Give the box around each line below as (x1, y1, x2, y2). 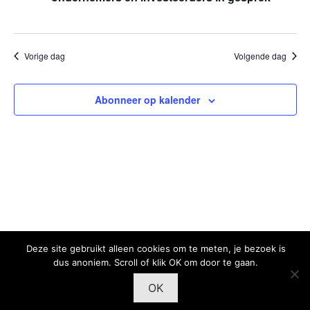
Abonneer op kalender (95, 93, 200, 107)
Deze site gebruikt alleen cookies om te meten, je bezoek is (26, 243, 286, 254)
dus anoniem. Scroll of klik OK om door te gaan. (53, 257, 258, 268)
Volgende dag (233, 50, 286, 62)
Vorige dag (24, 50, 65, 62)
